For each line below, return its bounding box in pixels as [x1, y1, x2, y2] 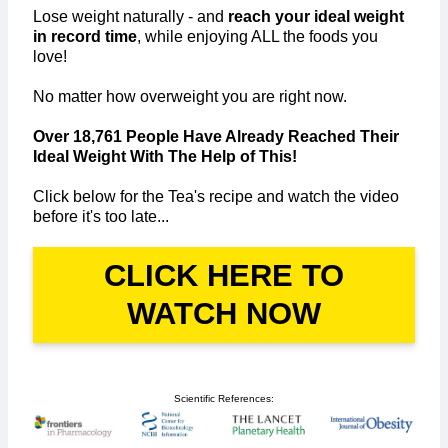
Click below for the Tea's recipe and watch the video [33, 188, 399, 206]
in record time [33, 28, 137, 46]
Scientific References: [174, 393, 274, 405]
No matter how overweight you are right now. [33, 88, 347, 106]
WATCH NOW [127, 296, 321, 332]
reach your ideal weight [228, 8, 404, 26]
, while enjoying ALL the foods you [137, 28, 378, 46]
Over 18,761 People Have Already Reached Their [33, 128, 399, 146]
